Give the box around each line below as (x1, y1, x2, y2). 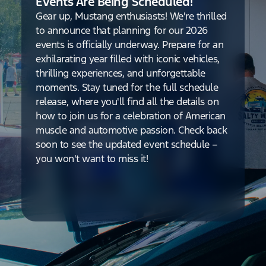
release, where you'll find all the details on (36, 94, 219, 108)
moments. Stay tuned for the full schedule (36, 80, 218, 94)
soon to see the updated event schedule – (36, 137, 217, 151)
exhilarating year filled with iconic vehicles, (36, 52, 220, 65)
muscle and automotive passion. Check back (36, 123, 227, 137)
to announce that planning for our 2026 (36, 23, 208, 37)
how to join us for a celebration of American (36, 109, 226, 122)
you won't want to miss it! (36, 151, 148, 165)
